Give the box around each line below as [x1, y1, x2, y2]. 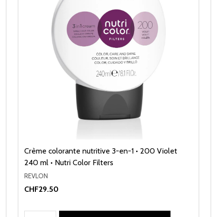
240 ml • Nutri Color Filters [24, 157, 113, 167]
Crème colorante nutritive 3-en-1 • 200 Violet [24, 146, 177, 155]
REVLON [24, 171, 48, 180]
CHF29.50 [24, 185, 59, 194]
